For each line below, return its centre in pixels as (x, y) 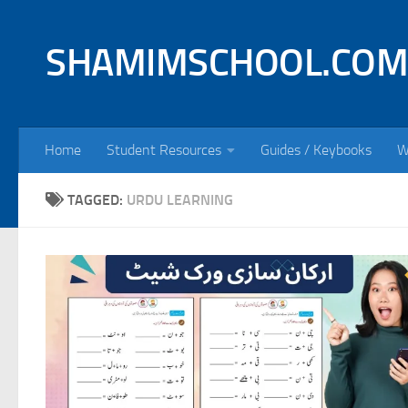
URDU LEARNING (180, 200)
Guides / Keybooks (316, 150)
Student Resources (164, 150)
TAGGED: (97, 200)
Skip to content (72, 26)
